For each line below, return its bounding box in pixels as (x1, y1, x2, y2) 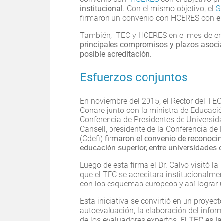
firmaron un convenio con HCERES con (80, 13, 216, 23)
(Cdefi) (80, 134, 105, 144)
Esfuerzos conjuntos (80, 71, 187, 85)
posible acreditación (80, 49, 150, 59)
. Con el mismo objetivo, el (123, 4, 216, 14)
